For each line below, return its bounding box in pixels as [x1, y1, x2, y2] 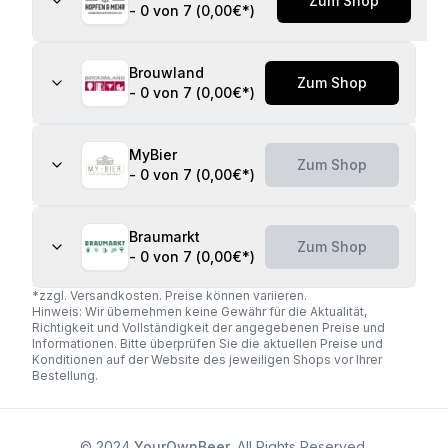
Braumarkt [129, 228, 200, 245]
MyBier [129, 146, 177, 163]
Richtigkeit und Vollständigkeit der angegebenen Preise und [32, 320, 385, 335]
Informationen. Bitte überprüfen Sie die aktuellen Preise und [32, 336, 383, 351]
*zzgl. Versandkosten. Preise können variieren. [32, 288, 307, 303]
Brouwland [129, 64, 204, 81]
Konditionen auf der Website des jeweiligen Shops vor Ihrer [32, 352, 382, 367]
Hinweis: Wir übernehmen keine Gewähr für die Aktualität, [32, 304, 367, 319]
